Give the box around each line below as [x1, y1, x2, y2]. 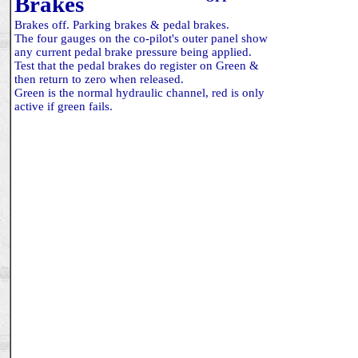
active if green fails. [14, 100, 113, 113]
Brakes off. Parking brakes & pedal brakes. [14, 18, 229, 31]
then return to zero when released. [14, 73, 184, 86]
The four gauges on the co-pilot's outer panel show [14, 32, 268, 45]
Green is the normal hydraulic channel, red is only [14, 86, 265, 99]
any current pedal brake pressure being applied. [14, 46, 252, 58]
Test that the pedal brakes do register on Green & [14, 59, 259, 72]
